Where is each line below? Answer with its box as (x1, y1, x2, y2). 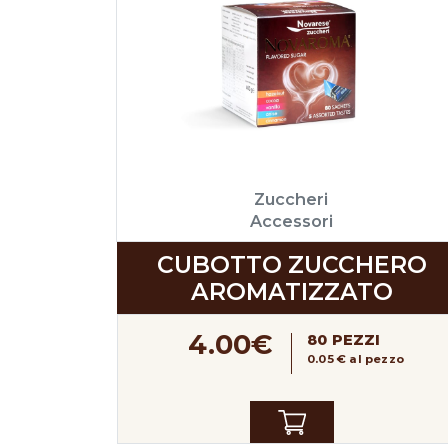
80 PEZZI (307, 330, 381, 349)
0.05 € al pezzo (307, 352, 404, 367)
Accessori (249, 210, 333, 231)
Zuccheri (254, 188, 328, 209)
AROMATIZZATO (191, 276, 393, 306)
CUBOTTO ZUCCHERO (157, 249, 427, 279)
